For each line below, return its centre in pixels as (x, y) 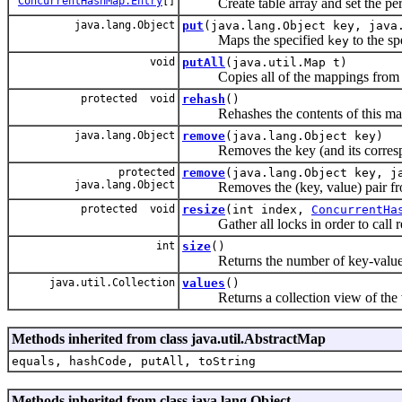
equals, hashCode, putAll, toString (134, 361)
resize (204, 209)
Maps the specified (255, 39)
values (204, 283)
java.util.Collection (109, 282)
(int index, (268, 209)
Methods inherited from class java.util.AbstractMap (169, 338)
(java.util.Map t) (286, 62)
